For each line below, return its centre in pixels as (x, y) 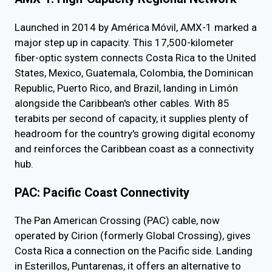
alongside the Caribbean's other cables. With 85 (122, 103)
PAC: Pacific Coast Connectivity (102, 192)
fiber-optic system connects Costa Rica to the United (135, 57)
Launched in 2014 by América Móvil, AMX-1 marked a (136, 27)
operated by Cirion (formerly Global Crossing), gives (133, 236)
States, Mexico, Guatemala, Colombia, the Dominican (134, 73)
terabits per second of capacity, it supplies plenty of (132, 118)
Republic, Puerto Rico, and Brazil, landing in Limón (126, 88)
